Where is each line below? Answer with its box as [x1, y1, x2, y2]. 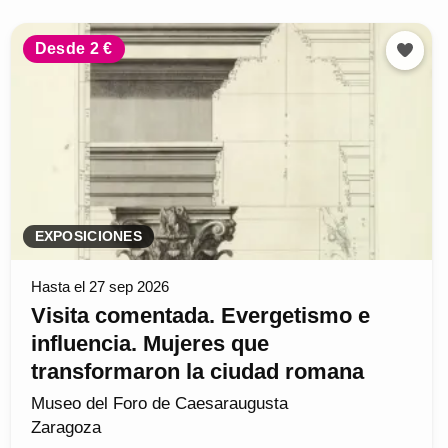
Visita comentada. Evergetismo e [30, 303, 370, 329]
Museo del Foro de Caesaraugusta [30, 394, 288, 414]
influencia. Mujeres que [30, 331, 269, 357]
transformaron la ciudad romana [30, 359, 364, 385]
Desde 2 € [34, 40, 113, 58]
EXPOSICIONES [34, 229, 142, 245]
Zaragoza [30, 418, 101, 438]
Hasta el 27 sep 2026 [30, 278, 169, 296]
